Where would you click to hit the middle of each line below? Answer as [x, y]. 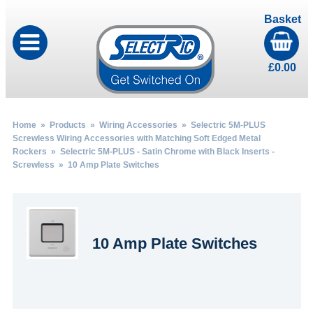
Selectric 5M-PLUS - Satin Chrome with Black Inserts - [167, 152]
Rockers [29, 152]
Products [67, 125]
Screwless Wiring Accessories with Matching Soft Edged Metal [136, 138]
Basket [282, 19]
